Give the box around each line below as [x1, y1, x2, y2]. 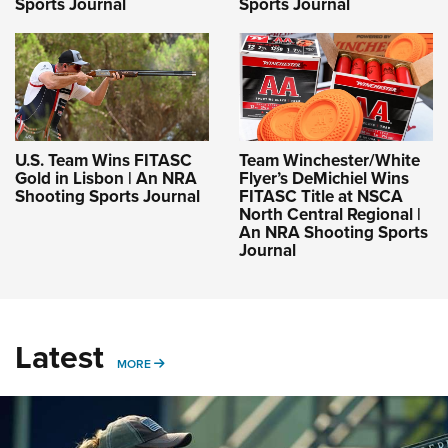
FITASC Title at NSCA [239, 183, 403, 208]
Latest [15, 332, 104, 380]
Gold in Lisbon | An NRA [15, 165, 197, 190]
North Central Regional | [239, 201, 421, 226]
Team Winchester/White [239, 147, 420, 172]
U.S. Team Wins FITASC [15, 147, 192, 172]
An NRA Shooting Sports [239, 219, 428, 244]
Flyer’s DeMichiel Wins [239, 165, 409, 190]
